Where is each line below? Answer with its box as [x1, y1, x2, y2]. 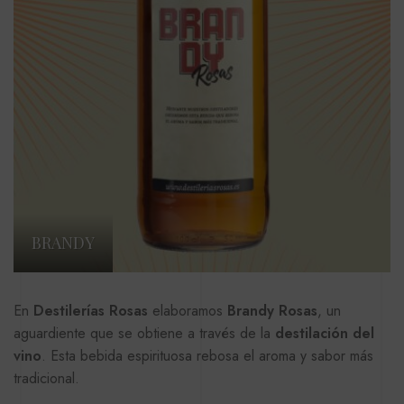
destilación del [275, 323, 374, 344]
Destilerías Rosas [33, 300, 148, 322]
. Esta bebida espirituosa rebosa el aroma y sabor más [41, 345, 373, 367]
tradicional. [14, 368, 79, 390]
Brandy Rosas [227, 300, 317, 322]
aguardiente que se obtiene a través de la [14, 323, 275, 344]
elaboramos [148, 300, 227, 322]
